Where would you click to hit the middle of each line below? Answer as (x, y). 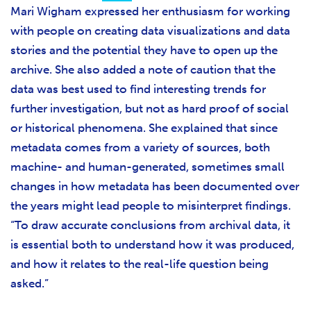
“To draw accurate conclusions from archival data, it (150, 225)
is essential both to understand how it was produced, (152, 245)
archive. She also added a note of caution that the (143, 70)
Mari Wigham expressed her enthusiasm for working (150, 11)
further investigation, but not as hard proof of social (150, 109)
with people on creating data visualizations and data (150, 31)
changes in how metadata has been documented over (155, 186)
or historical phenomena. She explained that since (144, 128)
